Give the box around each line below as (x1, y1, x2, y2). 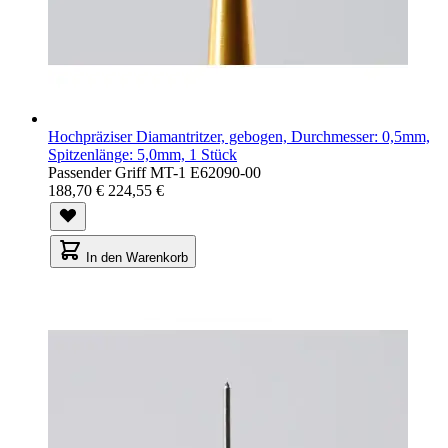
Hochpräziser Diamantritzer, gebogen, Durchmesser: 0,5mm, (48, 127, 430, 145)
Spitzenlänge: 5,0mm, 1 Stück (48, 145, 237, 163)
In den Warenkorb (86, 249, 188, 265)
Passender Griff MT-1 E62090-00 (48, 163, 261, 181)
